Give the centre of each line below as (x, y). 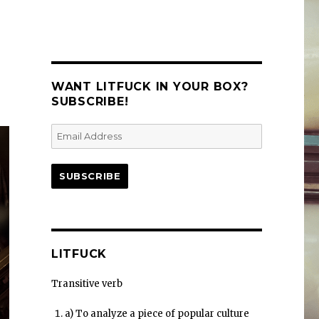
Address (70, 145)
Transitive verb (87, 283)
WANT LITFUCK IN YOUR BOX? (150, 86)
